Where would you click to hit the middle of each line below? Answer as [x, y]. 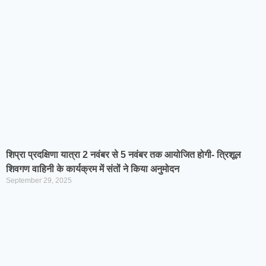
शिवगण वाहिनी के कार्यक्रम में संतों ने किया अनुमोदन [93, 169]
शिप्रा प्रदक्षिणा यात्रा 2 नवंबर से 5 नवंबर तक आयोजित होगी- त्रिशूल [123, 155]
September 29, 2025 [39, 180]
